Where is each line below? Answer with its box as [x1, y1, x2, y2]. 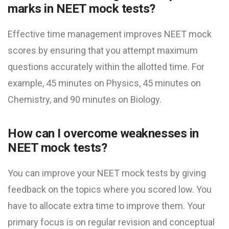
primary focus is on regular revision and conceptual [8, 217, 215, 228]
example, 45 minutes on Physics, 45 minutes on [8, 78, 201, 89]
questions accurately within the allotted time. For [8, 61, 204, 73]
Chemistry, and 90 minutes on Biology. [8, 94, 162, 105]
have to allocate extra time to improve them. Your [8, 200, 205, 212]
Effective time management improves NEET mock [8, 29, 212, 40]
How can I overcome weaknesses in [8, 126, 199, 141]
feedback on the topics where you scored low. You [8, 184, 212, 195]
